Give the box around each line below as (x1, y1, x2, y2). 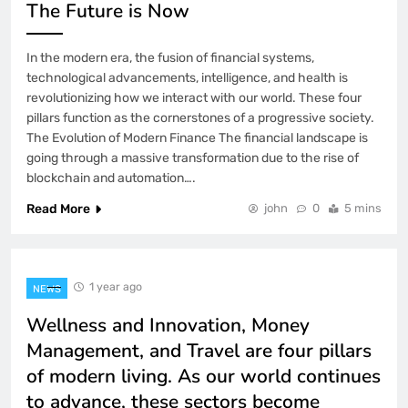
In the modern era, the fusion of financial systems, (26, 49, 314, 66)
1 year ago (89, 279, 142, 293)
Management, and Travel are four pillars (26, 337, 372, 363)
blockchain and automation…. (26, 169, 196, 186)
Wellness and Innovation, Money (26, 311, 310, 338)
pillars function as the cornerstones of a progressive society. (26, 109, 374, 126)
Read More (26, 200, 90, 217)
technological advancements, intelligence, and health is (26, 69, 348, 86)
